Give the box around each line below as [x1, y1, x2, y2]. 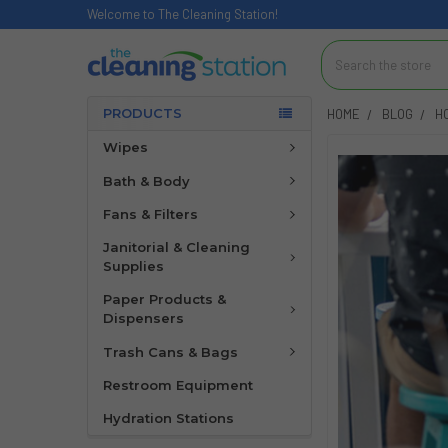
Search [320, 40, 362, 57]
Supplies [102, 258, 164, 275]
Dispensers [102, 310, 184, 327]
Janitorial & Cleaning [102, 239, 250, 256]
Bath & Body [102, 172, 190, 189]
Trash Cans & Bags [102, 343, 238, 360]
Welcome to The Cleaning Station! [86, 6, 278, 22]
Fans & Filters [102, 206, 198, 223]
